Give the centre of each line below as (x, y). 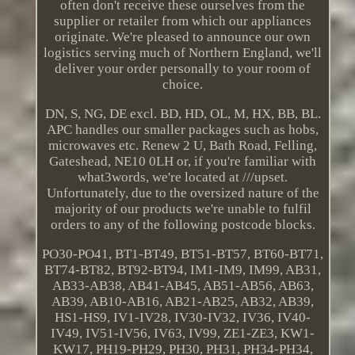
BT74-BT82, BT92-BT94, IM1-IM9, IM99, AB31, (183, 270)
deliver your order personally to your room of (183, 69)
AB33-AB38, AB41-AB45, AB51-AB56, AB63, (183, 286)
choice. (183, 85)
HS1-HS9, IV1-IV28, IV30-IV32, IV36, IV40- (183, 318)
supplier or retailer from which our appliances (183, 21)
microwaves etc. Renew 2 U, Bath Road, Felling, (183, 146)
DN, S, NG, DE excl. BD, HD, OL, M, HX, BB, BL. (183, 114)
